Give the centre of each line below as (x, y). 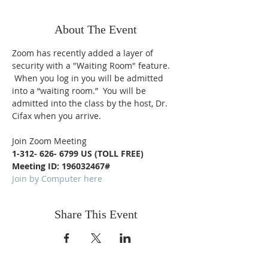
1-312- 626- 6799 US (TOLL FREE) (78, 153)
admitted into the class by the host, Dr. (91, 103)
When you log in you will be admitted (89, 78)
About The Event (96, 29)
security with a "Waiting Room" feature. (92, 66)
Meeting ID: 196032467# (61, 166)
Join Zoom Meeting (49, 141)
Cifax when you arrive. (57, 116)
